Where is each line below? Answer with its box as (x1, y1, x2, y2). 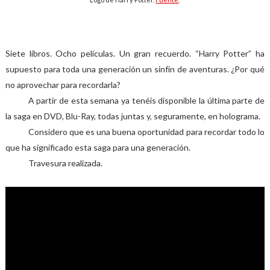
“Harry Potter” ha (191, 48, 265, 58)
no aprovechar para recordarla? (5, 80, 121, 90)
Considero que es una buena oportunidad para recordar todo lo (28, 127, 265, 137)
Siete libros (5, 48, 50, 58)
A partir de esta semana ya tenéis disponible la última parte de (28, 95, 265, 105)
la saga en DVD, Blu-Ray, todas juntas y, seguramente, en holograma (5, 111, 259, 121)
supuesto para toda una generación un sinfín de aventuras (5, 64, 227, 74)
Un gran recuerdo (115, 48, 190, 58)
